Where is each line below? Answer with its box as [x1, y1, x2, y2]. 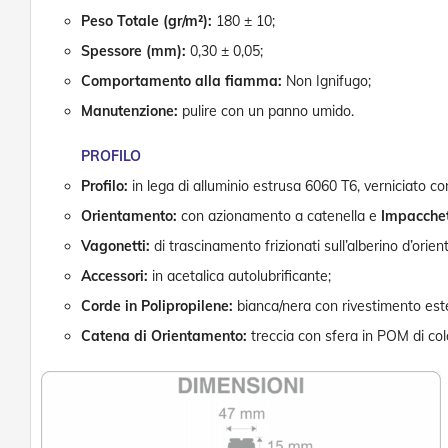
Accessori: [81, 267, 148, 286]
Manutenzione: [81, 102, 178, 121]
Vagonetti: [81, 237, 150, 256]
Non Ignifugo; [282, 72, 371, 91]
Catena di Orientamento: [81, 327, 247, 346]
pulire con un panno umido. [178, 102, 354, 121]
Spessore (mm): [81, 42, 186, 61]
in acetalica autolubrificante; [148, 267, 331, 286]
